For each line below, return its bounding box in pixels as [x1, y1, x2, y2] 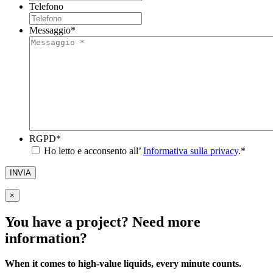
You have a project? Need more [5, 213, 200, 230]
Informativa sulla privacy [143, 145, 238, 156]
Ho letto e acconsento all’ [44, 145, 143, 156]
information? [5, 230, 87, 246]
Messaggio [29, 24, 71, 35]
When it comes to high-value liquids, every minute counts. [5, 258, 241, 269]
